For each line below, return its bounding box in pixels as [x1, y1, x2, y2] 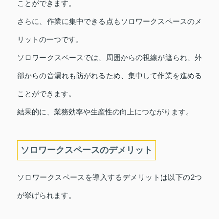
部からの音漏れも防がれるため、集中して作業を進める [17, 71, 202, 80]
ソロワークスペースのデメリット [21, 145, 153, 155]
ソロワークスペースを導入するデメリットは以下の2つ [17, 173, 202, 182]
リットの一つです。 [17, 35, 83, 44]
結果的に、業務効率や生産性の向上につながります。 [17, 108, 193, 116]
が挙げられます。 [17, 191, 76, 200]
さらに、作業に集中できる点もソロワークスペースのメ [17, 17, 202, 26]
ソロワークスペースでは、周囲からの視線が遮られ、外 [17, 53, 202, 62]
